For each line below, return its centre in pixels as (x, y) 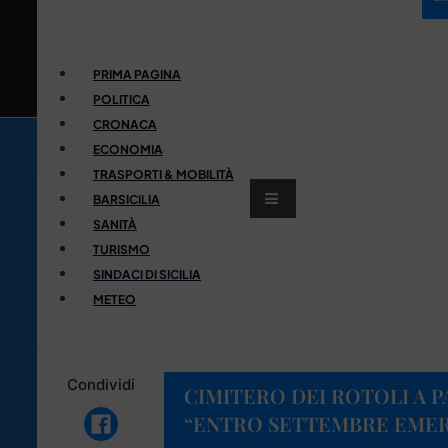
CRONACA (125, 124)
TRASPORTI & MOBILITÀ (163, 174)
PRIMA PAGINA (137, 74)
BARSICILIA (126, 199)
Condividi (100, 384)
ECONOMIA (128, 149)
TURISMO (121, 249)
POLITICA (121, 99)
